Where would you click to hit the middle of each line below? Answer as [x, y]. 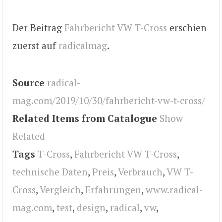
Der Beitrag [38, 28]
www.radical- [174, 189]
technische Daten [50, 171]
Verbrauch [140, 171]
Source [28, 82]
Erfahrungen [113, 189]
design [91, 207]
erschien [187, 28]
